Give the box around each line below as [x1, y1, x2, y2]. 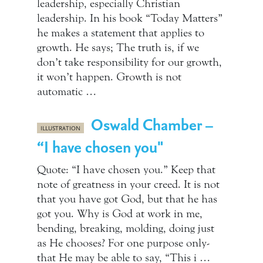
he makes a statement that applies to [37, 26, 204, 39]
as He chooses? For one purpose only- [37, 237, 210, 249]
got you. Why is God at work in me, [37, 207, 203, 220]
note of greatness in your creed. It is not [37, 178, 220, 191]
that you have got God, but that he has [37, 193, 217, 205]
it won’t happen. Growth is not [37, 70, 181, 83]
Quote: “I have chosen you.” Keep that [37, 163, 215, 176]
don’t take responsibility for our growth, [37, 56, 222, 69]
